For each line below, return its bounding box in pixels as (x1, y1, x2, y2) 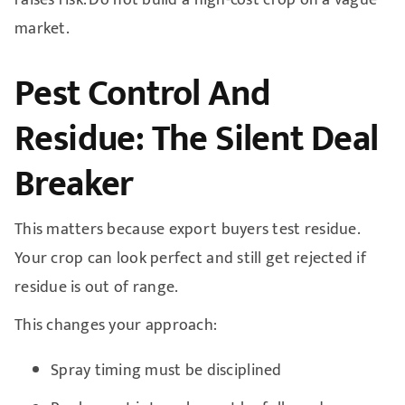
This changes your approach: (14, 311, 218, 339)
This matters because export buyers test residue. (14, 215, 359, 243)
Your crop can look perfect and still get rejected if (14, 244, 367, 272)
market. (14, 14, 70, 42)
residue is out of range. (14, 273, 179, 301)
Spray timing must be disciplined (50, 356, 282, 384)
